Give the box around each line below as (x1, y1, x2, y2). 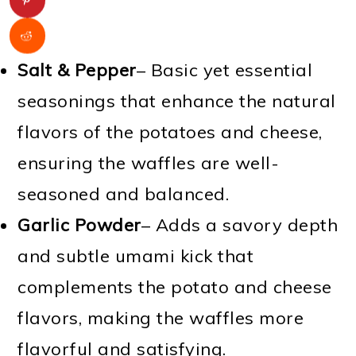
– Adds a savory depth (141, 213, 339, 236)
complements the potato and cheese (17, 275, 332, 298)
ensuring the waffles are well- (17, 151, 280, 174)
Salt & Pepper (17, 58, 137, 81)
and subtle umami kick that (17, 244, 254, 267)
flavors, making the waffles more (17, 306, 304, 329)
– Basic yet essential (136, 58, 313, 81)
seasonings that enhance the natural (17, 89, 336, 112)
